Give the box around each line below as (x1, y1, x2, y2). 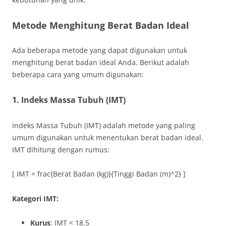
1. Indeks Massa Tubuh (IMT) (12, 94, 126, 105)
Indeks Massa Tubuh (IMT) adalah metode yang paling (12, 121, 195, 130)
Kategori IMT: (12, 194, 59, 203)
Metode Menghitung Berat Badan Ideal (12, 19, 189, 31)
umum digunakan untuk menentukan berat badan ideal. (12, 133, 203, 142)
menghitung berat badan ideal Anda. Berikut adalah (12, 58, 189, 67)
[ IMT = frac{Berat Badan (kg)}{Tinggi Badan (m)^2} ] (12, 169, 186, 179)
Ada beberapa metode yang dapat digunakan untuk (12, 45, 187, 55)
